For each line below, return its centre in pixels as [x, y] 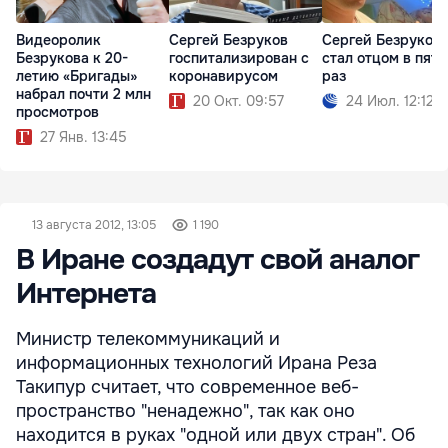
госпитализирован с [239, 57]
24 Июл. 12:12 [390, 100]
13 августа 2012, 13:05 [94, 225]
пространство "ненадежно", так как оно [185, 411]
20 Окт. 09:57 [238, 100]
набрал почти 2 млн [83, 93]
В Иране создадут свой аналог [217, 260]
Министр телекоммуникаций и [148, 339]
